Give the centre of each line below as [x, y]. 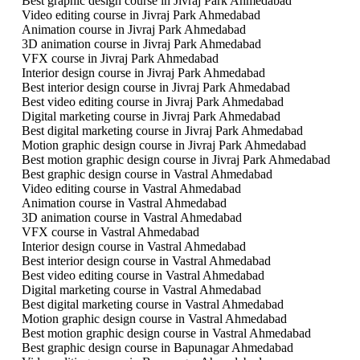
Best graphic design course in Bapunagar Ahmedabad [157, 347]
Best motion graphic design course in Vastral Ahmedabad [166, 333]
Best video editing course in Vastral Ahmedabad [143, 275]
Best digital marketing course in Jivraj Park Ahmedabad [162, 130]
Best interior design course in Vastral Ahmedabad [146, 260]
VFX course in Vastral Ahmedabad [110, 231]
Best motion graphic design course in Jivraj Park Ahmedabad [176, 159]
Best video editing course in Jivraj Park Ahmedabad [152, 101]
